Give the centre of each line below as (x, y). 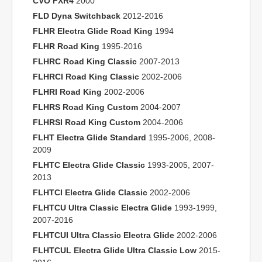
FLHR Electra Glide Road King (93, 31)
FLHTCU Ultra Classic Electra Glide (102, 208)
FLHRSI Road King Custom (87, 122)
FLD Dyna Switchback (77, 16)
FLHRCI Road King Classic (86, 77)
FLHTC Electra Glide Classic (89, 165)
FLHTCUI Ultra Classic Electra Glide (104, 235)
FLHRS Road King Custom (85, 107)
